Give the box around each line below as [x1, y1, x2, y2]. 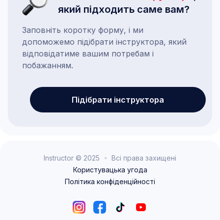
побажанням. [22, 60, 73, 71]
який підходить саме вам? [58, 3, 190, 16]
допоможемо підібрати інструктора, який [22, 37, 187, 47]
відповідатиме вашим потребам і [22, 49, 154, 59]
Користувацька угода [73, 165, 147, 174]
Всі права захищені [111, 154, 176, 163]
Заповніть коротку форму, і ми [22, 25, 143, 35]
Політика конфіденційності [65, 177, 155, 186]
